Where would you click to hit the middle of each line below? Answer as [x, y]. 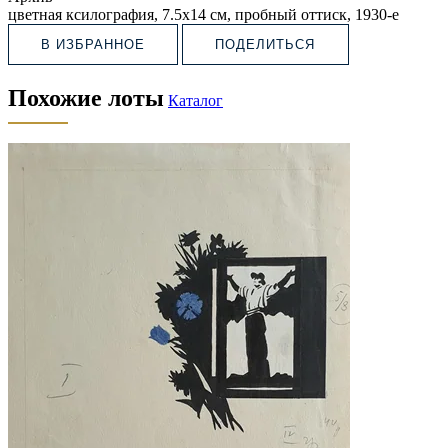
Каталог [195, 100]
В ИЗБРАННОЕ [93, 44]
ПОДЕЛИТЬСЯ [265, 44]
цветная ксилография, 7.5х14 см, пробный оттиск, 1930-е [203, 14]
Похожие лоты [86, 97]
